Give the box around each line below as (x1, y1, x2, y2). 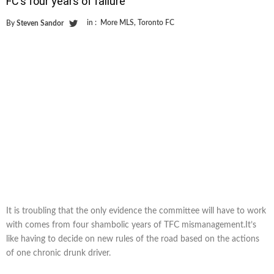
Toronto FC (138, 18, 174, 26)
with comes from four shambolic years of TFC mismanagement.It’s (6, 220, 256, 229)
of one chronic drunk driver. (6, 248, 111, 257)
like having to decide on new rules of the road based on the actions (6, 234, 259, 243)
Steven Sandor (17, 19, 64, 27)
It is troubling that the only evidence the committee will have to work (6, 206, 266, 215)
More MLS (100, 18, 134, 26)
